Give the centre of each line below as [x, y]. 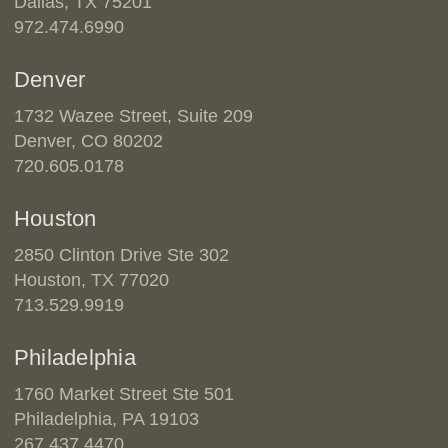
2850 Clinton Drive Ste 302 [121, 255]
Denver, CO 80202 [88, 141]
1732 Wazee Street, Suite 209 [133, 116]
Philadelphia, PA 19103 [106, 419]
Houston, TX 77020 [91, 280]
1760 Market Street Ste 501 [123, 394]
